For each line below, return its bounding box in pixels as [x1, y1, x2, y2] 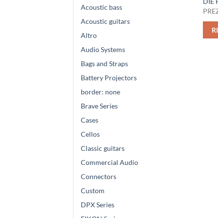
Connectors [81, 172, 116, 181]
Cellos [81, 129, 100, 138]
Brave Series [81, 101, 118, 110]
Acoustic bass [81, 2, 122, 11]
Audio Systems [81, 45, 125, 54]
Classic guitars [81, 144, 125, 152]
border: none [81, 87, 120, 96]
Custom [81, 186, 105, 195]
